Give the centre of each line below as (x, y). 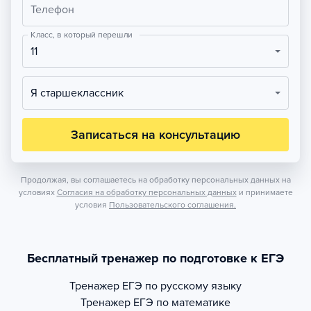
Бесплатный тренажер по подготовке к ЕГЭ (155, 258)
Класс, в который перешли (82, 35)
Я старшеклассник (81, 93)
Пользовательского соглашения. (173, 205)
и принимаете (266, 192)
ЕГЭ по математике (182, 303)
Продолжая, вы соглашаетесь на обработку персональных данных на (155, 180)
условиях (36, 192)
